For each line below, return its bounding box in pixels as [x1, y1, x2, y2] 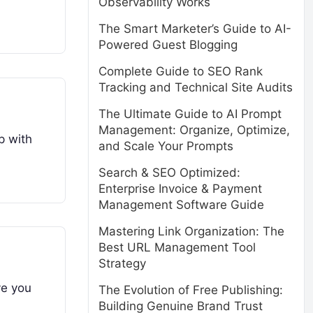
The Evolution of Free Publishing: [99, 283, 283, 297]
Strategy [99, 256, 146, 270]
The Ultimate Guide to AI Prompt [99, 107, 282, 121]
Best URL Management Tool [99, 240, 256, 254]
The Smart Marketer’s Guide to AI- [99, 22, 291, 36]
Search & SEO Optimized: [99, 166, 240, 180]
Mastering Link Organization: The [99, 224, 284, 238]
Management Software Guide [99, 198, 264, 212]
